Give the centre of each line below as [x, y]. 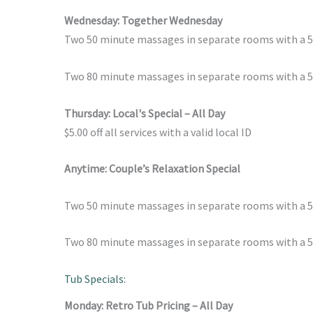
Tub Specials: [95, 278]
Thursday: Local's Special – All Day [146, 113]
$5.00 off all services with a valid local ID [158, 132]
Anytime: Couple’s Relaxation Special [152, 169]
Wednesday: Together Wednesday [143, 21]
